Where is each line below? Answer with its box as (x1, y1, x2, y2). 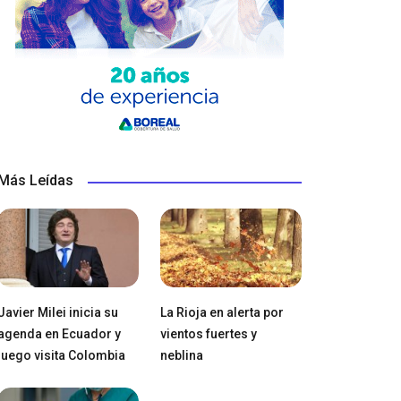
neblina (159, 348, 203, 363)
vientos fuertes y (159, 327, 257, 342)
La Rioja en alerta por (159, 305, 284, 320)
